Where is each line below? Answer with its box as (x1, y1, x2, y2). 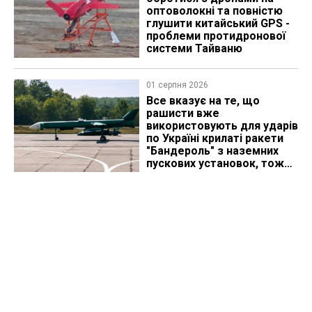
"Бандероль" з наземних (146, 143, 279, 157)
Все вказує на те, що (146, 93, 260, 107)
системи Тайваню (146, 42, 242, 56)
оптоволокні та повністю (146, 4, 283, 18)
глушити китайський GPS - (146, 17, 290, 31)
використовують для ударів (146, 118, 298, 132)
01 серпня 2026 (146, 79, 208, 90)
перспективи (146, 181, 217, 195)
